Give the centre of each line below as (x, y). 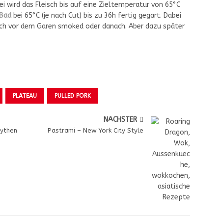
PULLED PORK (73, 96)
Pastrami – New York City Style (96, 130)
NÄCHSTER (121, 120)
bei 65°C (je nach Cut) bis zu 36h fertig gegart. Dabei (96, 15)
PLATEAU (25, 96)
